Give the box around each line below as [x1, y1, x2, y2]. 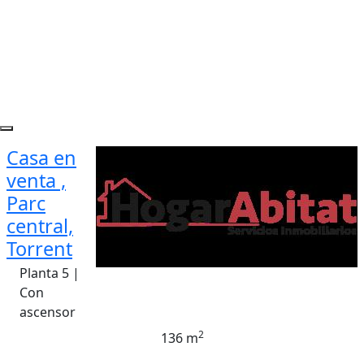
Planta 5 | [19, 264, 80, 282]
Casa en [6, 145, 76, 171]
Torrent [6, 236, 72, 262]
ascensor [19, 303, 76, 321]
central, [6, 213, 73, 239]
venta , [6, 167, 66, 193]
